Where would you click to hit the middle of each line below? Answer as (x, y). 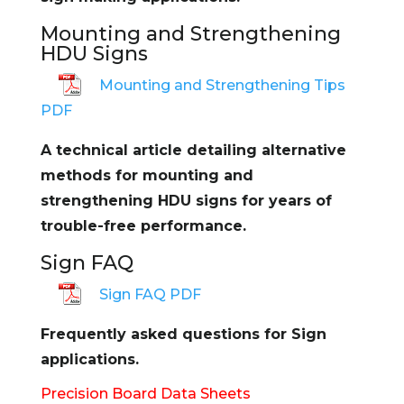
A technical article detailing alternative (193, 150)
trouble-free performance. (143, 225)
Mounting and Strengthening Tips (222, 85)
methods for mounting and (147, 175)
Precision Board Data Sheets (145, 393)
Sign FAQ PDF (150, 294)
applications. (89, 359)
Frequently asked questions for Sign (183, 334)
